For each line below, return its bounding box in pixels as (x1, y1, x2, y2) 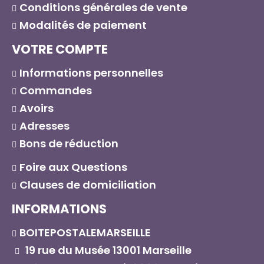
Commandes (19, 83, 92, 98)
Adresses (19, 118, 70, 134)
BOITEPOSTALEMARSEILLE (19, 225, 151, 240)
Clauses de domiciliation (19, 177, 156, 193)
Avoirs (19, 101, 54, 116)
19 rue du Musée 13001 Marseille (25, 243, 192, 258)
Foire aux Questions (19, 160, 127, 175)
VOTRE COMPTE (12, 41, 108, 58)
